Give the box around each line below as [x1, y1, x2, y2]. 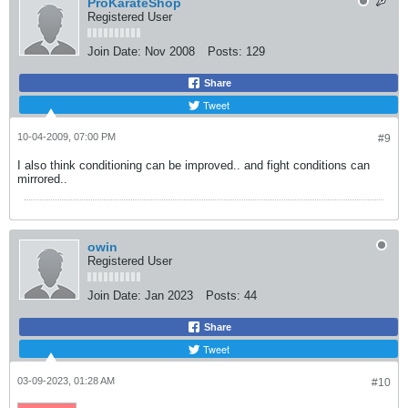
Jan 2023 [145, 289, 193, 302]
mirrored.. [17, 172, 67, 186]
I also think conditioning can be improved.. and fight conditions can [17, 158, 370, 172]
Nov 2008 [145, 45, 195, 58]
